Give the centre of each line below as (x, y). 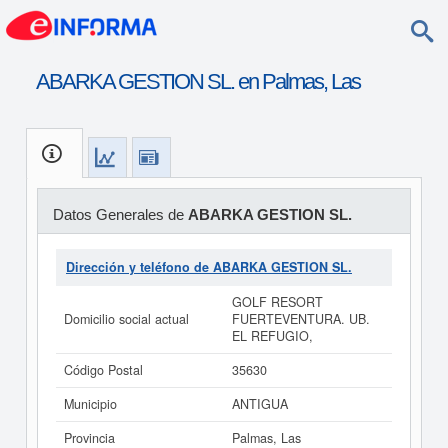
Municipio (90, 404)
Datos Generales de (120, 214)
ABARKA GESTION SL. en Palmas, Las (197, 81)
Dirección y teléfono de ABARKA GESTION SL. (209, 267)
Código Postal (103, 370)
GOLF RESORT (277, 302)
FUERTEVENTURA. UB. (301, 319)
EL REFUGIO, (272, 336)
